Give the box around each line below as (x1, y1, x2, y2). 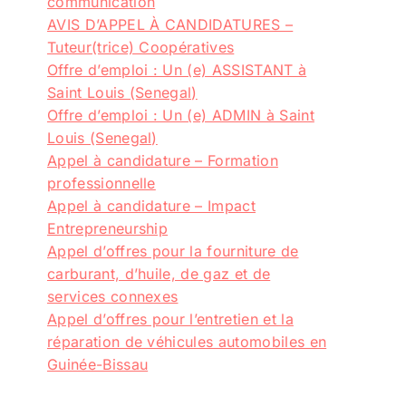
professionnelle (47, 173, 156, 192)
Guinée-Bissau (47, 354, 149, 373)
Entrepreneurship (47, 218, 169, 237)
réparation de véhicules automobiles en (47, 332, 327, 351)
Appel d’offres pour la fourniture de (47, 241, 299, 260)
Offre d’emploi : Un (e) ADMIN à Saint (47, 105, 314, 124)
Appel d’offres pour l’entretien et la (47, 309, 294, 328)
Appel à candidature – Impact (47, 196, 256, 215)
